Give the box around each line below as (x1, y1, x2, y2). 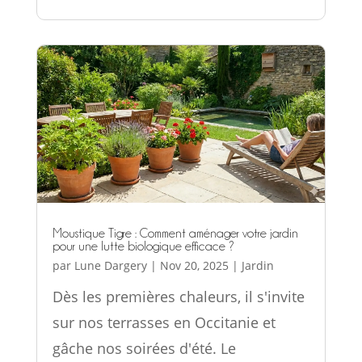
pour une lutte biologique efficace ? (52, 239, 234, 253)
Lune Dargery (74, 257, 147, 273)
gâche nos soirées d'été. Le (52, 338, 236, 358)
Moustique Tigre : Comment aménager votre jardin (52, 226, 298, 240)
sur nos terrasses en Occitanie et (52, 312, 276, 332)
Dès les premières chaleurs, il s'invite (52, 286, 305, 306)
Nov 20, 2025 (159, 257, 229, 273)
